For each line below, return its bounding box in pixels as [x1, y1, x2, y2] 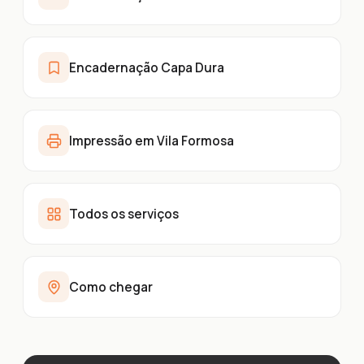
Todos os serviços [69, 205, 179, 223]
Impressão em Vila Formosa [69, 132, 234, 149]
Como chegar [69, 278, 153, 296]
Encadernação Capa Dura [69, 58, 224, 76]
